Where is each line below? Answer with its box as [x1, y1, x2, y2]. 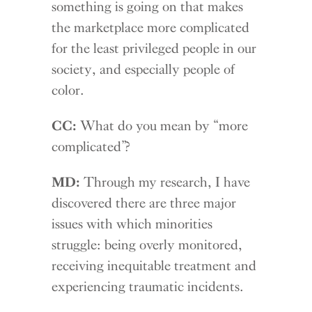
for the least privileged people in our [52, 40, 257, 57]
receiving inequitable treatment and [52, 257, 257, 274]
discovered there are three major [52, 194, 237, 212]
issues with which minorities [52, 215, 213, 233]
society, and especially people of [52, 61, 235, 78]
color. [52, 81, 88, 99]
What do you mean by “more [77, 117, 249, 134]
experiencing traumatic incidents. [52, 278, 244, 295]
